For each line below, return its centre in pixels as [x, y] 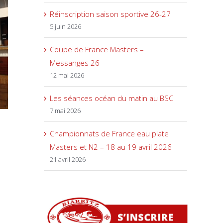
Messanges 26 [75, 62]
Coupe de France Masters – [97, 49]
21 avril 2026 [68, 159]
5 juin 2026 [65, 26]
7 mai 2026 [65, 110]
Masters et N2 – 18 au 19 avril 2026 [111, 147]
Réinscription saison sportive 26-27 [110, 14]
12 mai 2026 [67, 75]
